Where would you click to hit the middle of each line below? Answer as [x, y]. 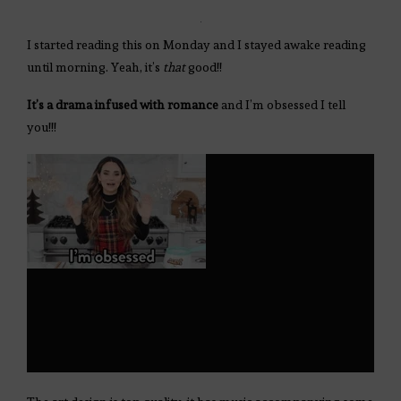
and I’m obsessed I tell [282, 105]
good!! [204, 68]
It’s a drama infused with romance [123, 105]
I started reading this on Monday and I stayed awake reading [196, 45]
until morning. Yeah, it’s [95, 68]
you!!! [42, 128]
